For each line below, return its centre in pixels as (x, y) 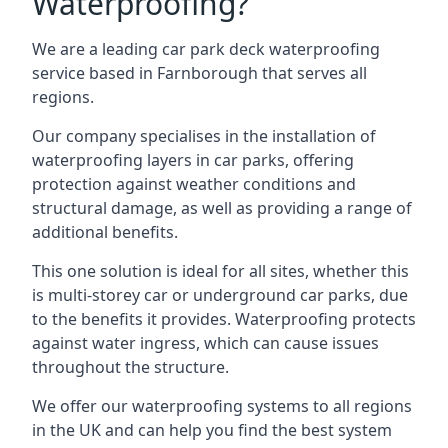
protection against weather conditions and (194, 184)
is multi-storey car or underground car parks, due (220, 295)
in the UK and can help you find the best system (212, 430)
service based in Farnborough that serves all (199, 73)
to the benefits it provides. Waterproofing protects (224, 319)
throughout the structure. (130, 367)
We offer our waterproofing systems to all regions (222, 406)
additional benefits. (105, 232)
